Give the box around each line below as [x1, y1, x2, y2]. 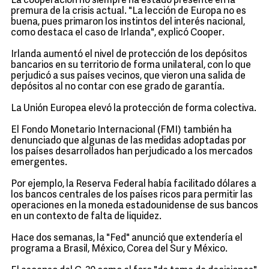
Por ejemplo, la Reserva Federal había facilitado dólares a [11, 180, 256, 189]
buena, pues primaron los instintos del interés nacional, [11, 17, 245, 27]
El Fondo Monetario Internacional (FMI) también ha [11, 125, 232, 135]
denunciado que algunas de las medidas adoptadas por [11, 136, 246, 146]
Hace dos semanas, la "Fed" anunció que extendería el [11, 234, 243, 243]
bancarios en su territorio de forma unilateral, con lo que [11, 61, 251, 70]
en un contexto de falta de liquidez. [11, 212, 162, 222]
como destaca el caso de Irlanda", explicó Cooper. [11, 28, 225, 38]
